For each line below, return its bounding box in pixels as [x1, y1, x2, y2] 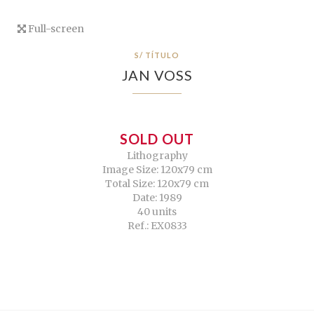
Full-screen [26, 22, 84, 36]
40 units [137, 205, 177, 219]
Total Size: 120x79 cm [105, 177, 209, 191]
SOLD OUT [120, 130, 194, 148]
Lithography [126, 149, 188, 163]
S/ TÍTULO [135, 50, 179, 60]
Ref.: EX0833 [127, 219, 187, 233]
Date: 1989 [132, 191, 182, 205]
